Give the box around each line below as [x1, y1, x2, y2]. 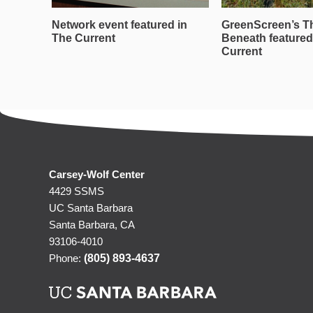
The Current [52, 32, 115, 44]
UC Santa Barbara [49, 202, 133, 214]
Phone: [49, 252, 84, 264]
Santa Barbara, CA [49, 219, 135, 231]
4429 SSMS [49, 185, 104, 197]
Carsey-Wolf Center [49, 168, 145, 180]
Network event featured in [52, 19, 187, 31]
